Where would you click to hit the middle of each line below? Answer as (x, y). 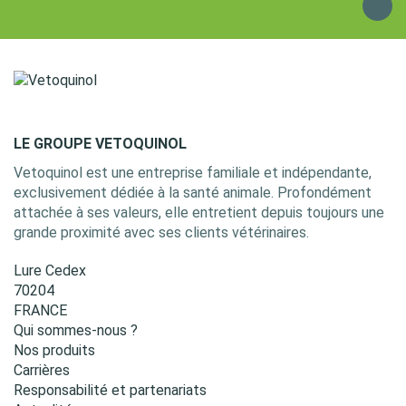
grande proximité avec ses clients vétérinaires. (161, 233)
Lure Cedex (50, 271)
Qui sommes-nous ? (76, 331)
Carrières (42, 371)
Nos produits (54, 351)
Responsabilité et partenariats (110, 391)
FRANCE (40, 311)
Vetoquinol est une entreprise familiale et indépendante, (193, 173)
